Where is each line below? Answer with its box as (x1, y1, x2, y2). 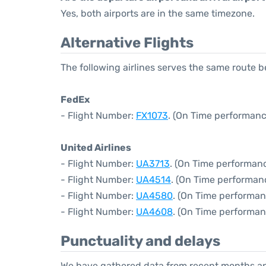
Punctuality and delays (61, 233, 220, 249)
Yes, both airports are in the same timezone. (61, 8, 255, 19)
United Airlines (61, 142, 131, 153)
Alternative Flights (61, 34, 194, 51)
